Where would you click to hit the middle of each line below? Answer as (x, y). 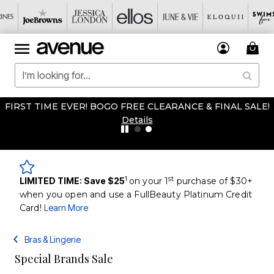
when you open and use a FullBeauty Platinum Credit (136, 194)
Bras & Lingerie (53, 239)
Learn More (66, 208)
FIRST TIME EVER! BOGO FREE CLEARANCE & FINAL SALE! (137, 106)
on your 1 (149, 181)
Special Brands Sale (64, 259)
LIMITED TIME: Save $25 (72, 181)
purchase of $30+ (213, 181)
